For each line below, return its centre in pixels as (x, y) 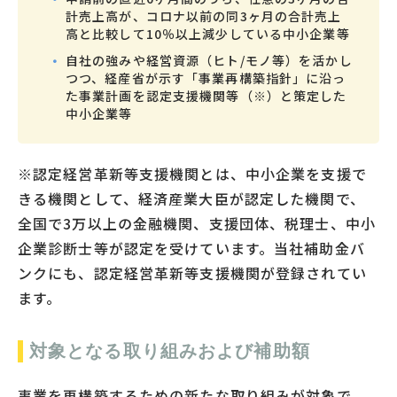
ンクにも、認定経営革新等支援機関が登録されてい (192, 272)
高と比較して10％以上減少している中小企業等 (208, 33)
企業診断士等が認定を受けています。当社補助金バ (191, 248)
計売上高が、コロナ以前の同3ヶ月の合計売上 (204, 16)
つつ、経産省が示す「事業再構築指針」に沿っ (206, 78)
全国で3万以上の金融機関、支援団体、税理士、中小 (197, 223)
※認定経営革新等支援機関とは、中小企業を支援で (192, 173)
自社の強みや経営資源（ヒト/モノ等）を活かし (209, 60)
